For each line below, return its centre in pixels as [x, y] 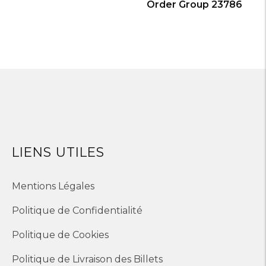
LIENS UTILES [58, 152]
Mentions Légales [53, 186]
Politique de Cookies [60, 235]
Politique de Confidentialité [77, 210]
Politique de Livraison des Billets [87, 259]
